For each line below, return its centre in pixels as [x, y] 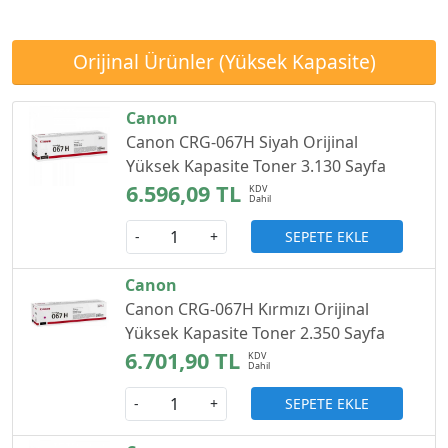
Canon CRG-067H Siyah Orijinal [241, 141]
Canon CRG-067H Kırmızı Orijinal [247, 308]
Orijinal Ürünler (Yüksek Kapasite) [224, 61]
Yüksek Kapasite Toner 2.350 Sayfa [255, 332]
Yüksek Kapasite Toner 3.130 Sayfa [255, 165]
